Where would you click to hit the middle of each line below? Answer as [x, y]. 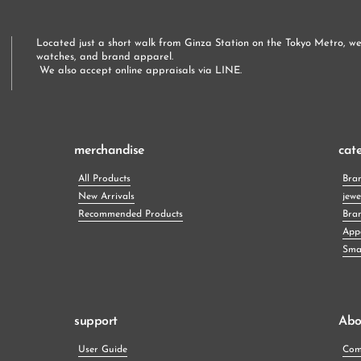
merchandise [110, 150]
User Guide [103, 349]
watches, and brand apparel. [105, 56]
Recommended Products [131, 214]
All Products [104, 178]
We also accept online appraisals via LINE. [141, 70]
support [96, 321]
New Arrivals [106, 196]
